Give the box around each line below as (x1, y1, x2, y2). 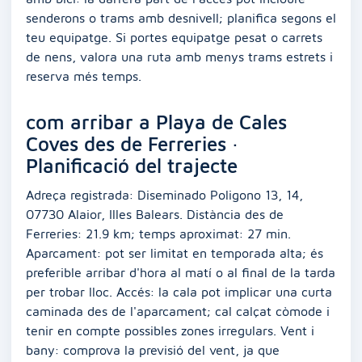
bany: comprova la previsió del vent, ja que (26, 342, 280, 357)
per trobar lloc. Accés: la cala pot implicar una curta (26, 284, 332, 299)
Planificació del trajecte (26, 154, 238, 177)
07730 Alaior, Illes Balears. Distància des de (26, 206, 284, 221)
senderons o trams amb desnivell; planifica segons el (26, 11, 336, 26)
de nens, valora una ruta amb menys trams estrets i (26, 49, 333, 65)
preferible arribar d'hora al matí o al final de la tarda (26, 264, 335, 280)
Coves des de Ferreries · (26, 132, 238, 155)
